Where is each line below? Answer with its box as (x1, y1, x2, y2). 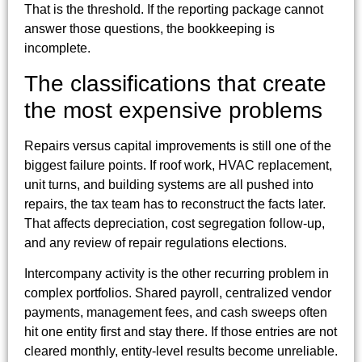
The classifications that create (24, 70, 326, 96)
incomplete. (24, 41, 90, 56)
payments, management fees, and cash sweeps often (24, 305, 327, 319)
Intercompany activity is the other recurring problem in (24, 267, 329, 280)
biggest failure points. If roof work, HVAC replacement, (24, 158, 332, 172)
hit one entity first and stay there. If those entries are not (24, 325, 337, 339)
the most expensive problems (24, 97, 322, 123)
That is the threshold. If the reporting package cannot (24, 2, 323, 17)
